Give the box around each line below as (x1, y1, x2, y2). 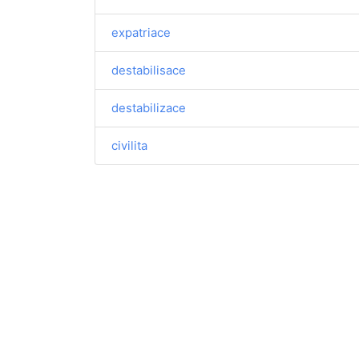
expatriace (111, 25, 171, 40)
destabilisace (111, 63, 186, 78)
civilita (111, 138, 147, 153)
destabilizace (111, 100, 186, 115)
